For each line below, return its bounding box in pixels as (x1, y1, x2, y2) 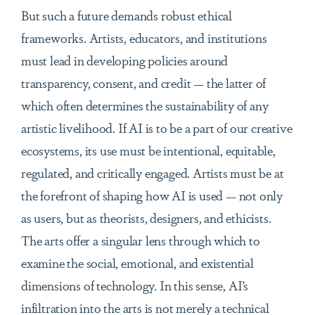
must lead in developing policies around (21, 51, 229, 70)
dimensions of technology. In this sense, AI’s (21, 276, 248, 295)
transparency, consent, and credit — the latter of (21, 73, 266, 92)
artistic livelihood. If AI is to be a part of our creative (21, 118, 292, 137)
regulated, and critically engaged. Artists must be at (21, 163, 284, 182)
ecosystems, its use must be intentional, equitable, (21, 141, 276, 160)
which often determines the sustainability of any (21, 96, 269, 115)
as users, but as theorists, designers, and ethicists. (21, 208, 271, 227)
